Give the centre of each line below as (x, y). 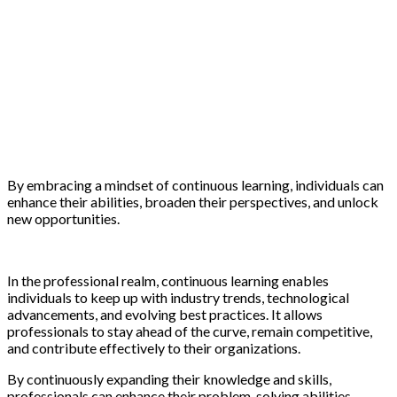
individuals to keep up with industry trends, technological (178, 297)
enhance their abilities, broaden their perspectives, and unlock (193, 201)
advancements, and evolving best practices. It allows (165, 314)
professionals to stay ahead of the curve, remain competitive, (190, 331)
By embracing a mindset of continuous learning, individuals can (195, 184)
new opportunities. (63, 218)
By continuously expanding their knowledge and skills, (169, 378)
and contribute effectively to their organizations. (154, 347)
